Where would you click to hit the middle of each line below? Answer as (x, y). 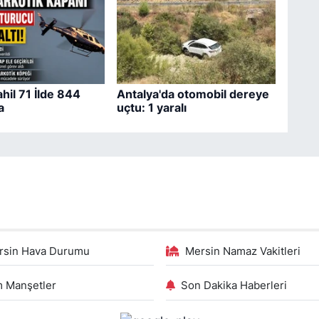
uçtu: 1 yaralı (151, 107)
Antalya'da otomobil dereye (193, 94)
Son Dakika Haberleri (234, 286)
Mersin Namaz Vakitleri (243, 251)
